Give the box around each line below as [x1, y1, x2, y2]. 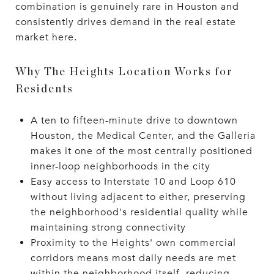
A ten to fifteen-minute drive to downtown [30, 114, 238, 127]
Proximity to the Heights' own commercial [30, 236, 236, 249]
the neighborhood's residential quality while [30, 206, 248, 218]
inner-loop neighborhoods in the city [30, 160, 210, 172]
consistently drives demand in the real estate [15, 15, 236, 28]
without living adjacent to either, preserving [30, 190, 246, 203]
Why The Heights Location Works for [15, 66, 233, 78]
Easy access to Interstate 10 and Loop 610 [30, 175, 236, 188]
